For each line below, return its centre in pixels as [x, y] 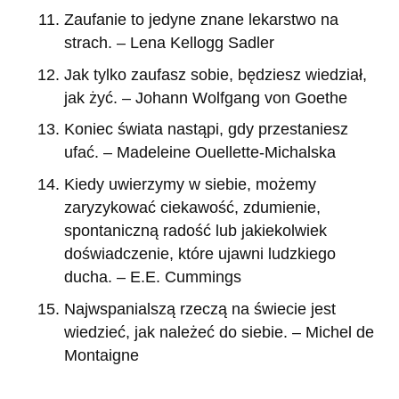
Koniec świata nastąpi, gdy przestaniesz [206, 130]
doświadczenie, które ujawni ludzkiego [200, 253]
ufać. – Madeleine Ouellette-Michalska [200, 153]
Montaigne [102, 355]
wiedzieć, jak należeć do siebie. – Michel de [219, 332]
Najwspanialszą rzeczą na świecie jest [200, 309]
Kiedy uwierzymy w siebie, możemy [190, 184]
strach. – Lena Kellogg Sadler [169, 43]
